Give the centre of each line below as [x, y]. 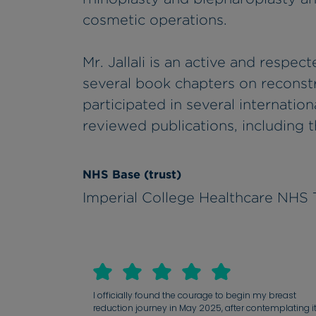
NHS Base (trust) [132, 175]
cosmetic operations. [155, 20]
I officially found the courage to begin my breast [195, 295]
